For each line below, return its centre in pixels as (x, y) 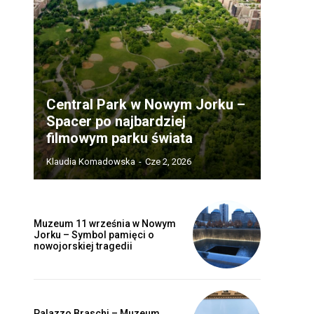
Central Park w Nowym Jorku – (146, 105)
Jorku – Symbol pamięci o (94, 234)
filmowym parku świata (120, 138)
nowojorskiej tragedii (83, 246)
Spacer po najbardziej (116, 122)
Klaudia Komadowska (91, 162)
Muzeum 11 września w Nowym (105, 223)
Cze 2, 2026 (168, 162)
